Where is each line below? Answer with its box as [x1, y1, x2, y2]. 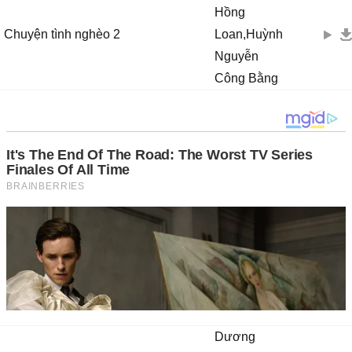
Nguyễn [214, 49, 258, 63]
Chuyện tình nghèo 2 [4, 27, 120, 41]
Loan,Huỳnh [214, 27, 283, 41]
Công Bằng [214, 71, 278, 85]
